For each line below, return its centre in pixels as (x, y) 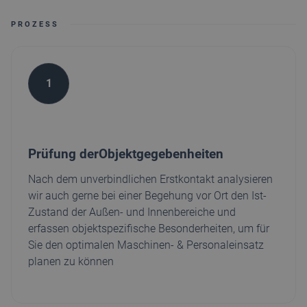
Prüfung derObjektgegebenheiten (126, 154)
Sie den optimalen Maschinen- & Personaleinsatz (146, 245)
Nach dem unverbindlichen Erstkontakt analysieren (150, 179)
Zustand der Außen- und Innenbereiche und (132, 212)
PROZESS (35, 24)
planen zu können (71, 261)
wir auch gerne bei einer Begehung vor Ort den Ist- (147, 196)
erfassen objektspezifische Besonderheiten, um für (149, 229)
